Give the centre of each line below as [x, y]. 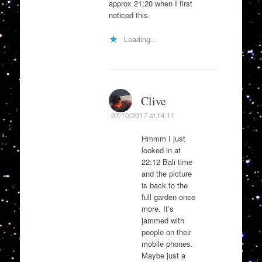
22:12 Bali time [167, 161]
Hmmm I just [163, 138]
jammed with [163, 220]
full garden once [168, 196]
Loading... [139, 39]
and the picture [166, 173]
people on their [166, 232]
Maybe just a [163, 255]
